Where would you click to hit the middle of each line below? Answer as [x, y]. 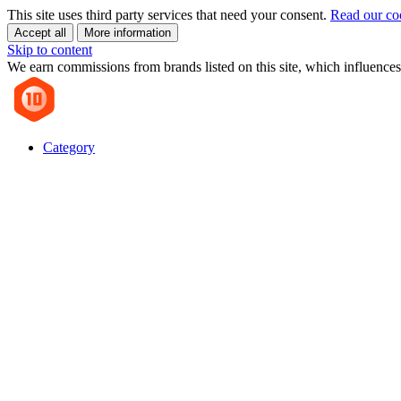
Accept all [40, 33]
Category [69, 147]
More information [128, 33]
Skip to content [50, 50]
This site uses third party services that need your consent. [169, 15]
